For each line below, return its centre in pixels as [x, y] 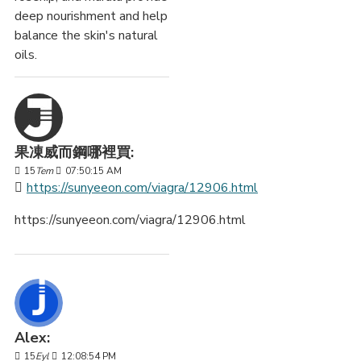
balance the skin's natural [86, 36]
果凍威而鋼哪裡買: [74, 153]
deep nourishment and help [91, 17]
